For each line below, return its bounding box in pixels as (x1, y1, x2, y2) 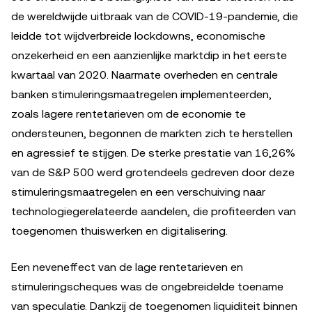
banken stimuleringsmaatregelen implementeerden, (11, 87, 272, 101)
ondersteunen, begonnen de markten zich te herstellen (11, 126, 292, 140)
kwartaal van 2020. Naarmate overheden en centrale (11, 68, 278, 81)
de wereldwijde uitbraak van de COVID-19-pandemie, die (11, 9, 298, 23)
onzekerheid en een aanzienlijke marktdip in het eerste (11, 48, 287, 62)
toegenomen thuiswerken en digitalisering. (11, 224, 228, 237)
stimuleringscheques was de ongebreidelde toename (11, 279, 283, 293)
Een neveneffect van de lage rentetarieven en (11, 260, 243, 274)
